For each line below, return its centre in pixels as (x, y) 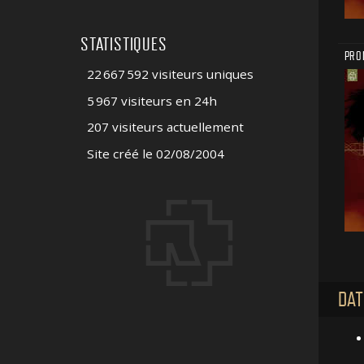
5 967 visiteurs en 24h (152, 100)
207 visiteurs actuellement (165, 127)
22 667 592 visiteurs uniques (170, 74)
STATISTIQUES (124, 45)
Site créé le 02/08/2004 (156, 154)
